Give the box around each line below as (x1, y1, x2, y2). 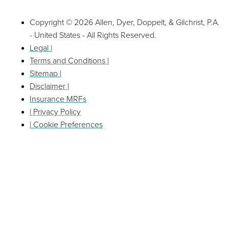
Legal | (30, 41, 52, 54)
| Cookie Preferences (30, 118, 103, 130)
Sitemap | (30, 67, 61, 79)
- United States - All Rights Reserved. (30, 29, 156, 41)
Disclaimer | (30, 80, 69, 92)
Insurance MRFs (30, 93, 86, 105)
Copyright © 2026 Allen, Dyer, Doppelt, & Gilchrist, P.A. (30, 16, 220, 28)
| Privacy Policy (30, 105, 81, 118)
